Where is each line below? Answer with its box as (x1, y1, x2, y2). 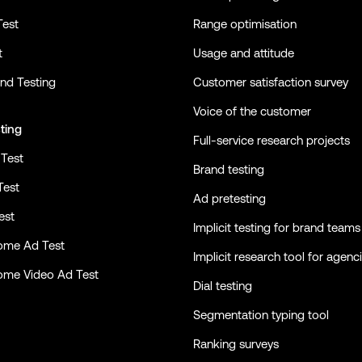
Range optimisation (193, 16, 297, 31)
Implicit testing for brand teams (193, 220, 360, 234)
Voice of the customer (193, 103, 311, 118)
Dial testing (193, 278, 252, 293)
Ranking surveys (193, 336, 279, 351)
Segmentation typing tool (193, 307, 329, 322)
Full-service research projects (193, 133, 350, 147)
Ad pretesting (193, 191, 266, 205)
